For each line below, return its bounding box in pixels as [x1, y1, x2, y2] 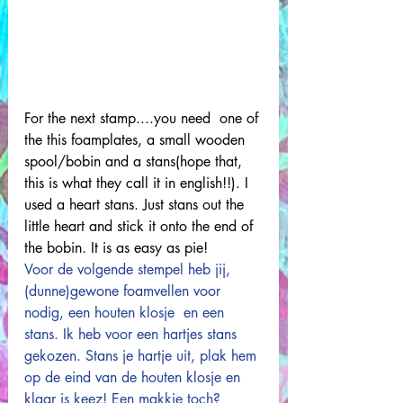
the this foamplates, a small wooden [24, 130, 249, 149]
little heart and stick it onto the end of [24, 216, 257, 236]
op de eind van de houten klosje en [24, 367, 245, 387]
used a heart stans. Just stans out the [24, 194, 248, 214]
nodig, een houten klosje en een [24, 302, 228, 322]
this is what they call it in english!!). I [24, 173, 253, 193]
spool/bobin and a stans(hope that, [24, 151, 246, 171]
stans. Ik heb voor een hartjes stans [24, 324, 241, 344]
